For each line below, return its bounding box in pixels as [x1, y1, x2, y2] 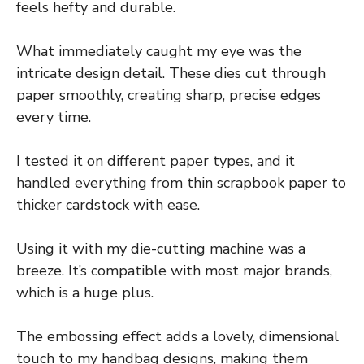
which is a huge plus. [16, 283, 154, 303]
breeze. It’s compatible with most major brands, [16, 261, 332, 281]
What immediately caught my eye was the [16, 41, 301, 62]
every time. [16, 107, 91, 128]
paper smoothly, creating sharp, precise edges [16, 85, 321, 106]
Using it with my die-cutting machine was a [16, 239, 305, 259]
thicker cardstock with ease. [16, 195, 200, 215]
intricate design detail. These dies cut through [16, 63, 326, 84]
